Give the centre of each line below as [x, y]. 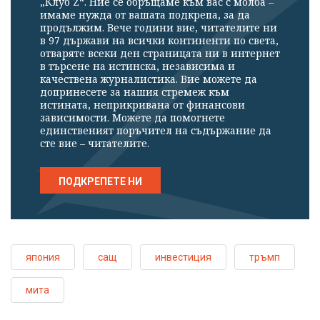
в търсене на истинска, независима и [137, 66]
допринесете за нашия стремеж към [135, 91]
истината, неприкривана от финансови [142, 104]
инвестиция [183, 257]
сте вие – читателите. [95, 143]
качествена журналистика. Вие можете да [149, 79]
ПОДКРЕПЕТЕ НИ [100, 181]
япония [43, 257]
